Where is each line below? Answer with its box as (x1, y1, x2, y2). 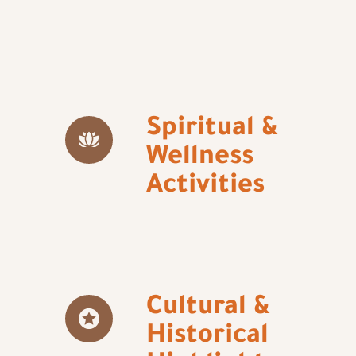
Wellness (146, 144, 254, 173)
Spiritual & (146, 115, 279, 145)
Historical (146, 323, 269, 352)
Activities (146, 172, 265, 202)
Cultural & (146, 294, 271, 323)
